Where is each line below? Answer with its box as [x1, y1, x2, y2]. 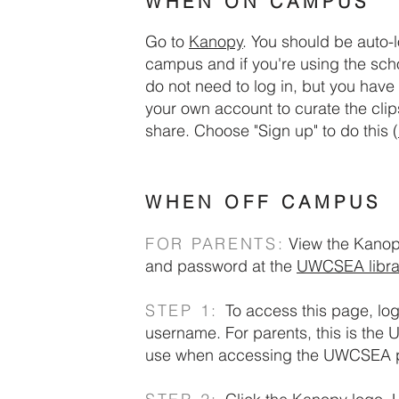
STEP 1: [145, 300, 225, 321]
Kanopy [189, 31, 243, 52]
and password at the [145, 256, 297, 276]
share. [145, 120, 190, 141]
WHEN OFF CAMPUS [145, 191, 381, 213]
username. [145, 322, 225, 343]
